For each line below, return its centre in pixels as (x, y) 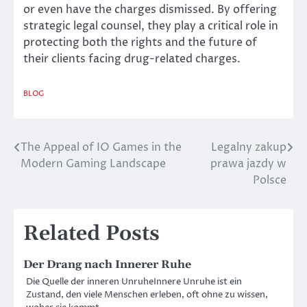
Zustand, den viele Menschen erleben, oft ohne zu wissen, (147, 294)
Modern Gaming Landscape (93, 163)
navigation (58, 175)
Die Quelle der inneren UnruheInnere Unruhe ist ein (134, 281)
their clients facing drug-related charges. (132, 59)
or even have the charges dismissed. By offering (150, 10)
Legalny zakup (249, 147)
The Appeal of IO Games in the (101, 147)
